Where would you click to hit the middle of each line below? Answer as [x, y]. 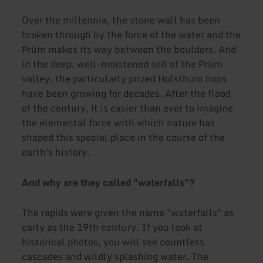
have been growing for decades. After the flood [127, 94]
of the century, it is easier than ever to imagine [128, 108]
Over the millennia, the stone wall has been [121, 20]
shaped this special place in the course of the [124, 138]
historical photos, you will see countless [113, 242]
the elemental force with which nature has [119, 123]
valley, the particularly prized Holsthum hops [124, 79]
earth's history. [56, 152]
